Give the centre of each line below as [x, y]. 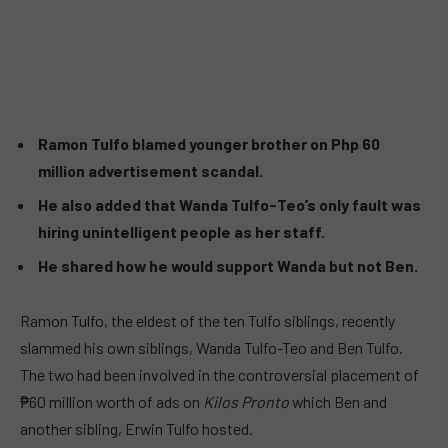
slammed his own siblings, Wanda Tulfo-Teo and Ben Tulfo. [211, 348]
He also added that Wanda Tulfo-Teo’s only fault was [229, 204]
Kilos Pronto [246, 402]
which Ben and [338, 402]
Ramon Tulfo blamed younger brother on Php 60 [209, 143]
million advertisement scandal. [150, 170]
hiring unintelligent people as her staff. [181, 231]
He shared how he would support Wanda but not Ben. [228, 265]
